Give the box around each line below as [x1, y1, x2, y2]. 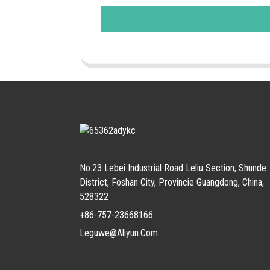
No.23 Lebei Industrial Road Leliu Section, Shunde [80, 162, 266, 174]
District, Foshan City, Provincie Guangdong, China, [80, 176, 264, 188]
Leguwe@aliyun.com [80, 227, 158, 239]
